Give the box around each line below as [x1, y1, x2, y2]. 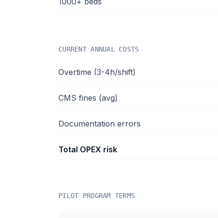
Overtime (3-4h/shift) [58, 67, 136, 77]
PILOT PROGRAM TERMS [58, 192, 135, 200]
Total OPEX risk [58, 145, 117, 154]
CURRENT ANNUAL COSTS [58, 45, 139, 53]
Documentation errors [58, 119, 141, 128]
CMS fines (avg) [58, 93, 118, 103]
